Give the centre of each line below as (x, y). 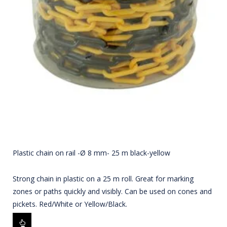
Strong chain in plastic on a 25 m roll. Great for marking (103, 179)
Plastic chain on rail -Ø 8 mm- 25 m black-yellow (91, 153)
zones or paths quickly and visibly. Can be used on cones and (112, 192)
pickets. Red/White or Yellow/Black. (70, 204)
